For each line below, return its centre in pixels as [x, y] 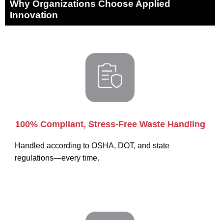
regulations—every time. [57, 158]
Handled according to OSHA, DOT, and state [92, 145]
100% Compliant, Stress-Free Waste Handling [110, 124]
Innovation [34, 15]
